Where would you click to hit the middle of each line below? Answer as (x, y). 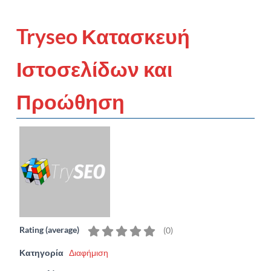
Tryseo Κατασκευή (103, 36)
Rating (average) (49, 229)
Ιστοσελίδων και (94, 68)
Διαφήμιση (89, 252)
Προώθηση (70, 101)
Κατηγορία (41, 252)
